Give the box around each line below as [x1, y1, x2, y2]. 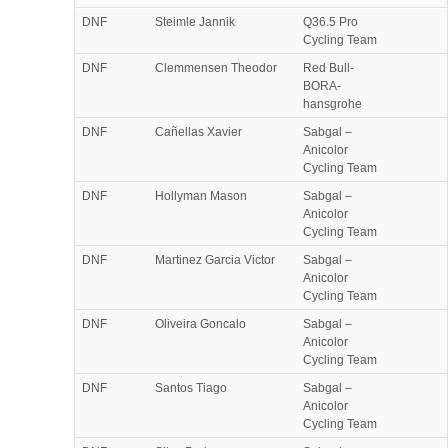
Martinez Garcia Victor [155, 252, 275, 267]
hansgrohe [303, 96, 362, 111]
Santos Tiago [155, 380, 227, 395]
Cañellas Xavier [155, 124, 242, 139]
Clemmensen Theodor [155, 60, 277, 75]
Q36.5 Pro [303, 14, 358, 29]
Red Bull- [303, 60, 354, 75]
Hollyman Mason [155, 188, 247, 203]
